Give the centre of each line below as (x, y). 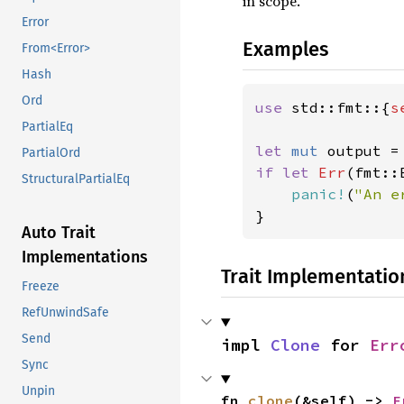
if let (287, 172)
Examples (285, 49)
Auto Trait (59, 233)
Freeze (41, 287)
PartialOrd (51, 153)
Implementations (85, 257)
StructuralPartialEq (76, 179)
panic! (318, 194)
